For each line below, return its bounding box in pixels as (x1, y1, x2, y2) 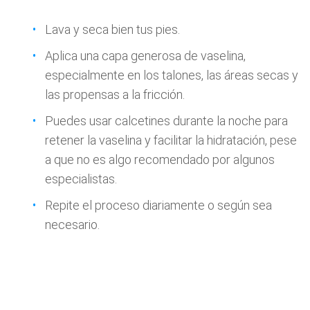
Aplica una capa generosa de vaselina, (45, 48, 246, 63)
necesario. (45, 217, 100, 232)
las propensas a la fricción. (45, 87, 185, 102)
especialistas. (45, 172, 117, 186)
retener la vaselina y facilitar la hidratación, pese (45, 133, 297, 147)
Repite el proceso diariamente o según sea (45, 198, 272, 212)
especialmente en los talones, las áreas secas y (45, 68, 298, 82)
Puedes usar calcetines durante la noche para (45, 113, 288, 128)
